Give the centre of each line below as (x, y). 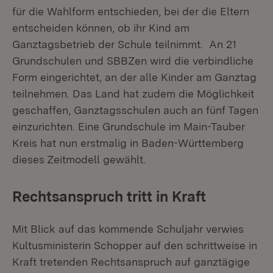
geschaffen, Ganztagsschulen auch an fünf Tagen (135, 110)
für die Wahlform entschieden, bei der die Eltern (131, 11)
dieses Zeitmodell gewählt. (79, 159)
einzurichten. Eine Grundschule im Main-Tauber (129, 126)
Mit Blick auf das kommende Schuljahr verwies (128, 229)
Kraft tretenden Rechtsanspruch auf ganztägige (131, 262)
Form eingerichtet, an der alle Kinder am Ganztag (134, 77)
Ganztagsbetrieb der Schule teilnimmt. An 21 (124, 44)
